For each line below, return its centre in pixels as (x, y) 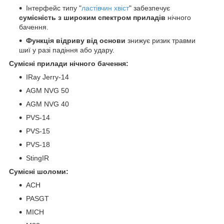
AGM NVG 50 (47, 91)
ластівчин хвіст (105, 8)
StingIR (37, 158)
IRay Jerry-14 (47, 77)
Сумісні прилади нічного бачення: (69, 64)
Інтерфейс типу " (54, 8)
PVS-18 (38, 145)
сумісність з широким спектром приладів (92, 18)
